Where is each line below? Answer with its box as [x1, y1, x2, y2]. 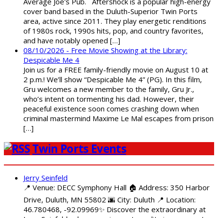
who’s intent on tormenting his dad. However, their [23, 94, 194, 104]
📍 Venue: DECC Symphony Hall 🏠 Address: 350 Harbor [23, 182, 210, 192]
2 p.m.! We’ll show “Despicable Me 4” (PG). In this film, [23, 74, 202, 85]
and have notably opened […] [23, 36, 120, 46]
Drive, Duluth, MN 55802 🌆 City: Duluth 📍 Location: [23, 194, 196, 204]
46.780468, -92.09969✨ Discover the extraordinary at [23, 204, 206, 214]
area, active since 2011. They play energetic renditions [23, 16, 206, 26]
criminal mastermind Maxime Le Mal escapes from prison [23, 113, 214, 124]
